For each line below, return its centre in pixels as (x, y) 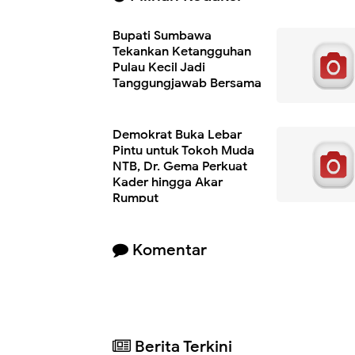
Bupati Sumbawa (162, 35)
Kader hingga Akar (168, 182)
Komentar (168, 250)
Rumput (136, 198)
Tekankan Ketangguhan (182, 51)
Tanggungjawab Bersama (187, 83)
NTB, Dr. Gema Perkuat (180, 166)
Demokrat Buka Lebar (177, 134)
